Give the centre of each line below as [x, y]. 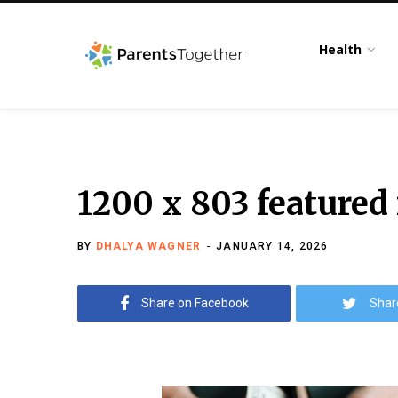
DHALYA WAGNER [148, 246]
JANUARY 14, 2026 [272, 246]
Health [341, 49]
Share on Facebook [195, 303]
